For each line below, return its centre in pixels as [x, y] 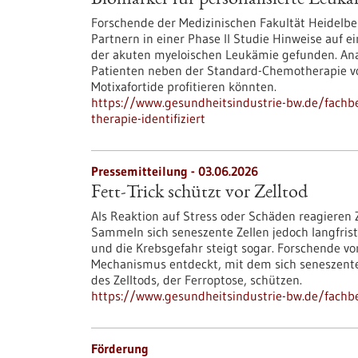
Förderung [120, 348]
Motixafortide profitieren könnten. [184, 86]
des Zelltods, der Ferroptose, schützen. [197, 280]
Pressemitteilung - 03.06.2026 [175, 171]
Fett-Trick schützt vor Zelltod [199, 193]
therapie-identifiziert [148, 118]
